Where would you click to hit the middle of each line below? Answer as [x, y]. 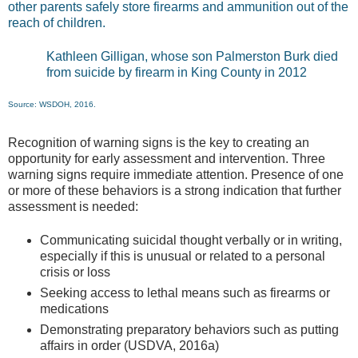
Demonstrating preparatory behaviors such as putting [189, 330]
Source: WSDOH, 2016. [52, 104]
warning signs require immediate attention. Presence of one [176, 174]
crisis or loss [75, 272]
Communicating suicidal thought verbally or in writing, [191, 240]
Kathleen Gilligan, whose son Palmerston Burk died [192, 57]
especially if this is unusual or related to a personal [183, 256]
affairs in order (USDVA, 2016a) [129, 346]
